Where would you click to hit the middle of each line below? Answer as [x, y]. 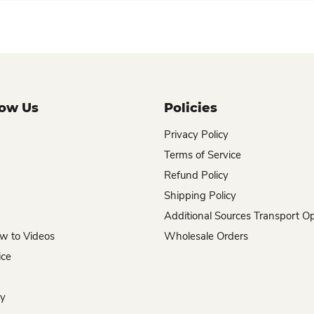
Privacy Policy [196, 135]
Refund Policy [196, 175]
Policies [191, 108]
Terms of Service [203, 155]
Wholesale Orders [206, 236]
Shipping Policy [200, 196]
